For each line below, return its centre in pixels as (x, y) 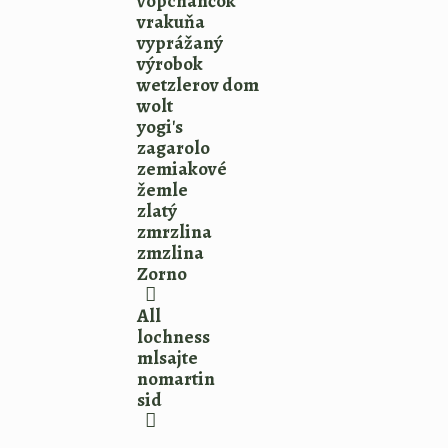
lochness (173, 337)
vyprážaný (180, 43)
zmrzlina (174, 232)
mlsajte (167, 358)
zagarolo (173, 148)
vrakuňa (171, 22)
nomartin (176, 379)
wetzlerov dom (198, 85)
